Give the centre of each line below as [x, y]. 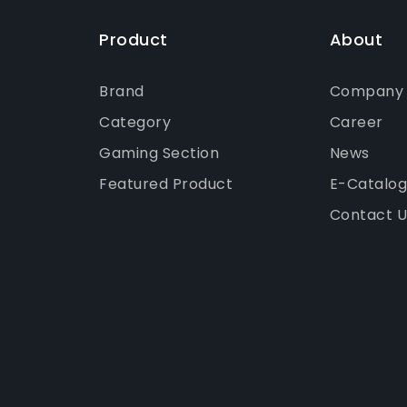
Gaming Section [159, 153]
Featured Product [166, 184]
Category [135, 122]
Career [356, 122]
